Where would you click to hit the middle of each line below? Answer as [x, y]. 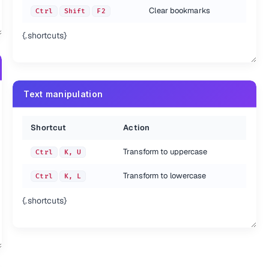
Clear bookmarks [180, 11]
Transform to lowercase [165, 176]
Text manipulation [63, 94]
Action [136, 128]
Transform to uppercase [165, 152]
